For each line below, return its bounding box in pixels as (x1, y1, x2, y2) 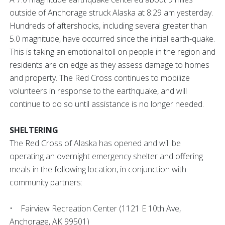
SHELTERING (10, 125, 58, 136)
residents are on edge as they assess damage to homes (10, 59, 209, 71)
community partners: (10, 177, 82, 188)
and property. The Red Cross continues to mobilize (10, 72, 190, 84)
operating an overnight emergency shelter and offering (10, 151, 203, 162)
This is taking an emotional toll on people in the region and (10, 46, 215, 58)
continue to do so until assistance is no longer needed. (10, 98, 204, 110)
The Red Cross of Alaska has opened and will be (10, 138, 181, 149)
